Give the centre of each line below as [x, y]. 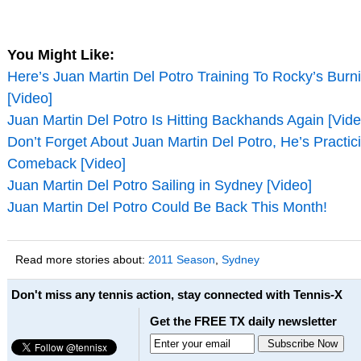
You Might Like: [60, 55]
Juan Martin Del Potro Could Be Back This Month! [167, 207]
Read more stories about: [81, 260]
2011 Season [181, 260]
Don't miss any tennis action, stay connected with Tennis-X [176, 295]
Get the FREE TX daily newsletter [243, 322]
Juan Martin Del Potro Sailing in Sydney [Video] [159, 186]
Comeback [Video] [66, 164]
